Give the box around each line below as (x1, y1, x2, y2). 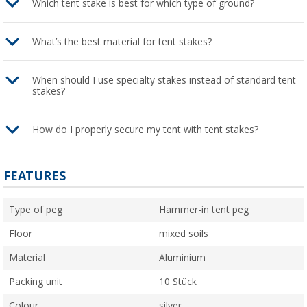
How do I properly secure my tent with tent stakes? (32, 123, 258, 135)
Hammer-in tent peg (159, 204, 249, 215)
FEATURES (3, 168, 66, 183)
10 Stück (159, 275, 197, 287)
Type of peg (9, 204, 62, 215)
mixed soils (159, 228, 208, 239)
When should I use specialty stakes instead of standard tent (32, 74, 296, 86)
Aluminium (159, 251, 206, 263)
